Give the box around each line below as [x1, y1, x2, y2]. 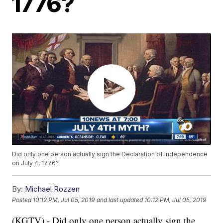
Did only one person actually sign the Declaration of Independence [12, 150, 208, 158]
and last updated [97, 196, 143, 204]
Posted [12, 196, 33, 204]
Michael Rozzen [25, 184, 80, 194]
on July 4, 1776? [12, 159, 59, 167]
